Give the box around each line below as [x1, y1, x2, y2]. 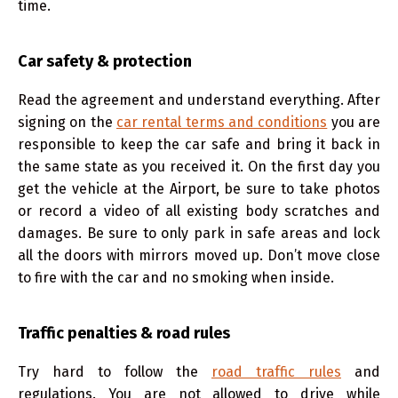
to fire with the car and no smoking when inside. [18, 268, 334, 286]
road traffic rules [211, 362, 341, 380]
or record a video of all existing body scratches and [18, 202, 380, 219]
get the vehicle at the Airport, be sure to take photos [18, 179, 380, 197]
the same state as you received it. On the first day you [18, 157, 380, 175]
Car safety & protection [18, 51, 192, 71]
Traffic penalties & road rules [18, 322, 230, 343]
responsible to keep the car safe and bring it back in [18, 135, 380, 153]
